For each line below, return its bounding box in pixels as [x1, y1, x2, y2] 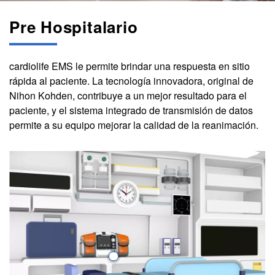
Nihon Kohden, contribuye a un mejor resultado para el [9, 88, 247, 103]
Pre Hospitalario [9, 15, 138, 39]
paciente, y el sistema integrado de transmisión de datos [9, 103, 253, 118]
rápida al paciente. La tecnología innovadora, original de [9, 74, 254, 88]
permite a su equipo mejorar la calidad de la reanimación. [9, 118, 258, 133]
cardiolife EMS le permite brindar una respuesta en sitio [9, 59, 250, 74]
